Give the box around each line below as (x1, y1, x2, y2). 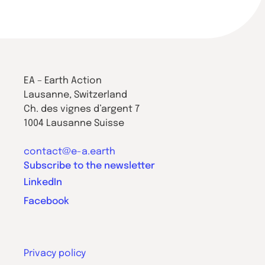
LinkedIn (24, 177, 63, 188)
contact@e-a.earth (24, 147, 116, 157)
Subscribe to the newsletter (24, 161, 156, 171)
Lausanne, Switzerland (24, 90, 128, 100)
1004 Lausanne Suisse (24, 118, 125, 128)
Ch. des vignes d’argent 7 (24, 104, 140, 114)
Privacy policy (24, 248, 86, 258)
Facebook (24, 196, 70, 206)
